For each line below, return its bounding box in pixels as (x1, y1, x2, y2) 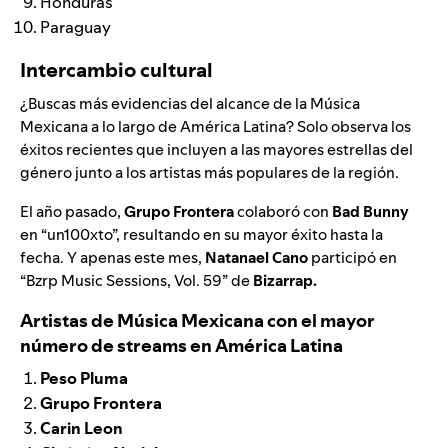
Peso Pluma (40, 367, 128, 390)
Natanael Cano (205, 247, 308, 269)
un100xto (47, 224, 112, 246)
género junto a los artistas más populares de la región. (20, 162, 399, 184)
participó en (308, 247, 397, 269)
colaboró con (234, 201, 332, 223)
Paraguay (40, 16, 111, 39)
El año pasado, (20, 201, 124, 223)
